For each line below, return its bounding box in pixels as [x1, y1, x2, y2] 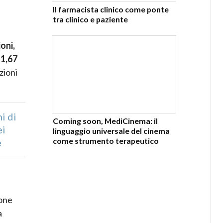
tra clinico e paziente [52, 14, 128, 24]
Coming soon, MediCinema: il [52, 116, 158, 126]
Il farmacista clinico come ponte [52, 4, 169, 14]
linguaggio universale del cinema [52, 126, 170, 136]
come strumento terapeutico [52, 136, 159, 146]
